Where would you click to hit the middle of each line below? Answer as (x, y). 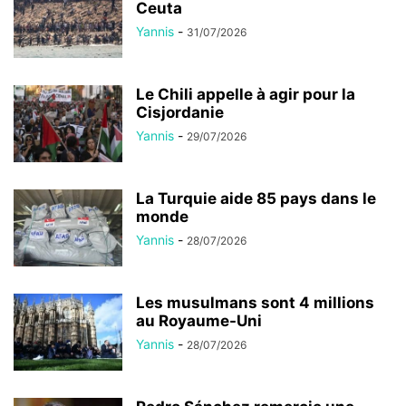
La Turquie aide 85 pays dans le (256, 198)
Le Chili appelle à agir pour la (246, 94)
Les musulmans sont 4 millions (255, 302)
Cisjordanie (180, 112)
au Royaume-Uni (199, 320)
